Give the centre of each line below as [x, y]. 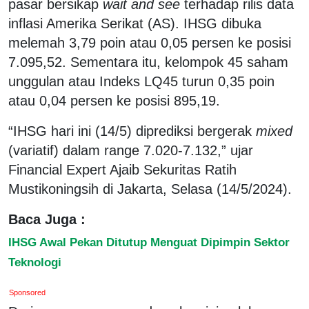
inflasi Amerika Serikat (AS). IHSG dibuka [135, 23]
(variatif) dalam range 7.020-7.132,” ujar [131, 150]
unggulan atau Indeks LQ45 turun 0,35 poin [141, 81]
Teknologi [35, 262]
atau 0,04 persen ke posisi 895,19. [114, 100]
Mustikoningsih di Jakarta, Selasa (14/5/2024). [150, 189]
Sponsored [28, 292]
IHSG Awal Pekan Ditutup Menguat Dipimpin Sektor [149, 242]
